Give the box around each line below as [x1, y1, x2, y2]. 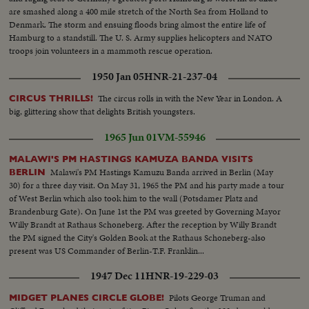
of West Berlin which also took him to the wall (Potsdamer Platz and [9, 192, 259, 206]
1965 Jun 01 [103, 130, 157, 146]
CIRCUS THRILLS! [9, 93, 94, 104]
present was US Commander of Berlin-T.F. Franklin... [9, 244, 205, 258]
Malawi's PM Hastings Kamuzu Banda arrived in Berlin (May [50, 166, 274, 179]
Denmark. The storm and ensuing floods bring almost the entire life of [9, 18, 266, 32]
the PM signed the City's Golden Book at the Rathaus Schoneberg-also [9, 231, 266, 245]
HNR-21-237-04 [144, 69, 217, 85]
